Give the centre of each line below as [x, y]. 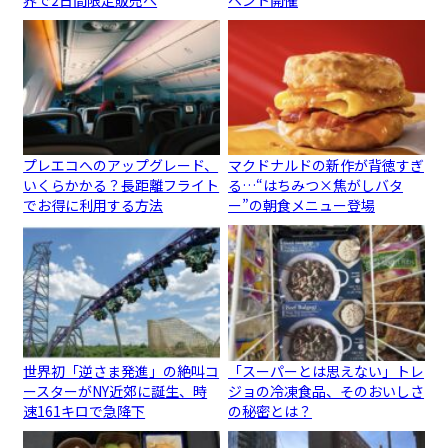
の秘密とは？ [270, 410]
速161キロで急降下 [84, 410]
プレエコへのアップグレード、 [121, 165]
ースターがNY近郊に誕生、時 [115, 390]
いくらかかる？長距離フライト [121, 185]
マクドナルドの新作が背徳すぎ [326, 165]
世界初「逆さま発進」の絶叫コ [121, 370]
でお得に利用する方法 [93, 205]
